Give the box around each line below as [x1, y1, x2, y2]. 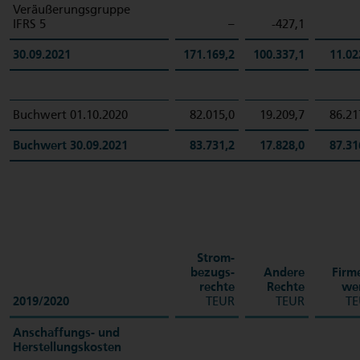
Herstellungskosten [13, 340, 121, 354]
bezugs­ [190, 265, 235, 280]
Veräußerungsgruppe [13, 2, 130, 17]
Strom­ [197, 251, 235, 265]
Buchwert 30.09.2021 [13, 138, 128, 153]
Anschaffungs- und [13, 325, 120, 340]
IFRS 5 [13, 17, 46, 31]
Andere [264, 265, 305, 280]
